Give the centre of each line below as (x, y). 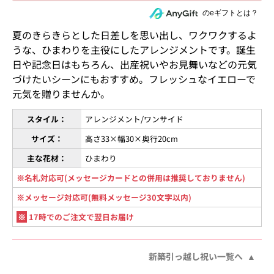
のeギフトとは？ (231, 13)
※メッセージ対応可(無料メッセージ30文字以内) (104, 197)
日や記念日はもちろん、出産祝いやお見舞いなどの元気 (134, 64)
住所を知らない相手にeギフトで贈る (137, 13)
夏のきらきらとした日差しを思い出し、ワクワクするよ (134, 35)
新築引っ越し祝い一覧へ (196, 256)
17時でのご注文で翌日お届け (81, 217)
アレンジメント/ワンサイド (135, 119)
